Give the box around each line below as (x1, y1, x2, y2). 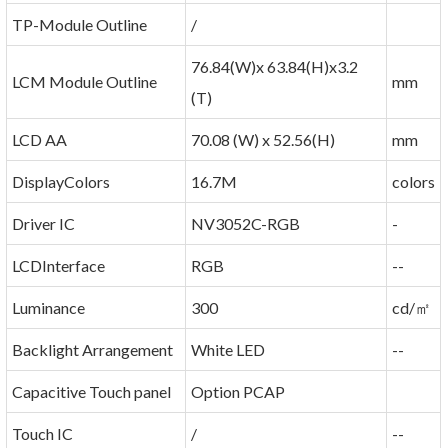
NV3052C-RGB (191, 214, 301, 234)
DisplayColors (12, 172, 111, 192)
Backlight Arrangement (12, 340, 174, 360)
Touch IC (12, 424, 74, 444)
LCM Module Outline (12, 72, 158, 92)
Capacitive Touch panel (12, 382, 172, 402)
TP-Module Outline (12, 15, 148, 35)
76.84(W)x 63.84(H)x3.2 (191, 57, 359, 77)
